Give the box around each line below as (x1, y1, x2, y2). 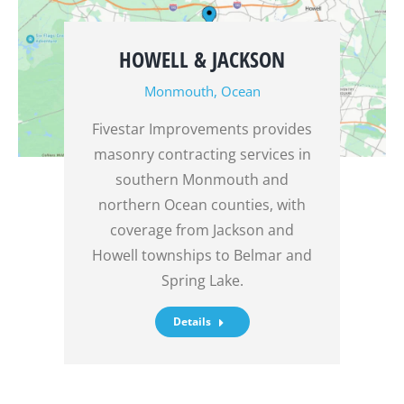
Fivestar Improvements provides (92, 118, 312, 139)
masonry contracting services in (93, 143, 311, 164)
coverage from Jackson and (110, 219, 294, 240)
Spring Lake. (161, 270, 243, 290)
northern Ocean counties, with (98, 194, 306, 215)
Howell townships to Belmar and (92, 244, 312, 265)
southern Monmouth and (115, 169, 289, 189)
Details (172, 313, 211, 329)
